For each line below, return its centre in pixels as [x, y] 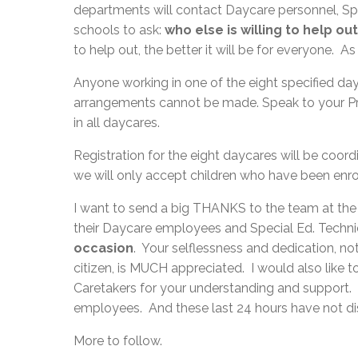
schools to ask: [119, 30]
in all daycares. [117, 122]
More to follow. [118, 340]
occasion [103, 248]
